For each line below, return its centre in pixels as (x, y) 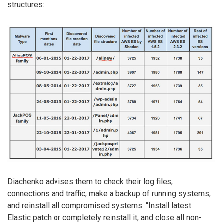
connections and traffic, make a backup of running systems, (109, 194)
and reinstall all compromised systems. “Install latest (99, 206)
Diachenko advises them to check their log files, (90, 182)
